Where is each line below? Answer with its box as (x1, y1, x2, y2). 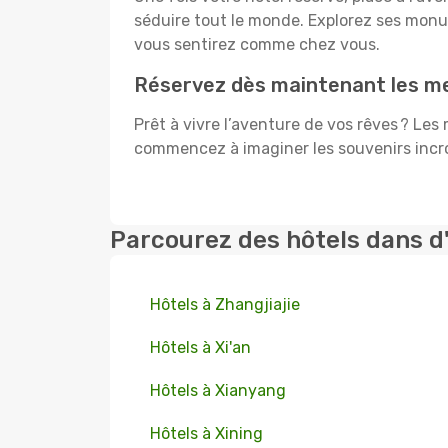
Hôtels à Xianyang (150, 381, 286, 400)
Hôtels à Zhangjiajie (150, 295, 300, 314)
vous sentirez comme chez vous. (134, 35, 380, 54)
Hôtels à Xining (150, 424, 263, 443)
